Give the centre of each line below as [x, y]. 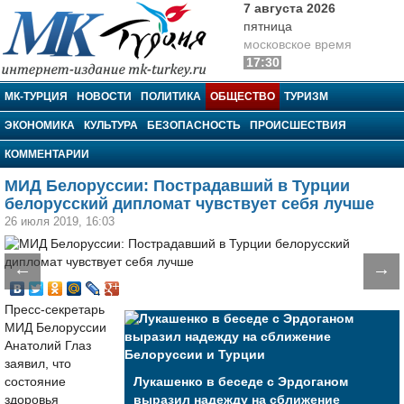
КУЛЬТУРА [111, 125]
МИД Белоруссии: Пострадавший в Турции [177, 186]
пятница [268, 27]
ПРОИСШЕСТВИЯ [298, 125]
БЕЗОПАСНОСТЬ [194, 125]
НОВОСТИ [104, 96]
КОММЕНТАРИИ [47, 154]
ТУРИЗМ [306, 96]
